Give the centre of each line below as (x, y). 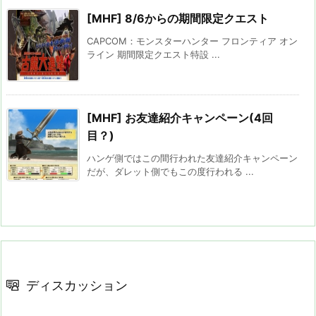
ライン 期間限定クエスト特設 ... (153, 54)
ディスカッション (77, 285)
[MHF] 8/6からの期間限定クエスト (178, 18)
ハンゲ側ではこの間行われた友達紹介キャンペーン (192, 158)
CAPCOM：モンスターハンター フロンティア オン (192, 41)
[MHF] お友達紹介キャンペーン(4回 (180, 117)
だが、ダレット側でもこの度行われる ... (170, 171)
